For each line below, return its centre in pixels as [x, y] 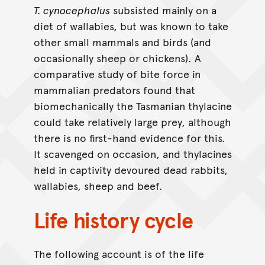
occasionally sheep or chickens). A [117, 58]
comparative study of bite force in [117, 74]
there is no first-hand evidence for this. [129, 138]
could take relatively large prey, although [132, 122]
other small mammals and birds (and [122, 42]
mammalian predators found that [114, 90]
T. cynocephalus [72, 10]
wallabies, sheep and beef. [98, 186]
